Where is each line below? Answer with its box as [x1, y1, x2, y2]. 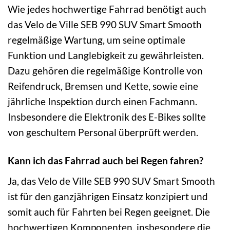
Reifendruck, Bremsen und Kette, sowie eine [8, 80, 198, 92]
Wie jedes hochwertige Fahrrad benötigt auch [8, 3, 206, 15]
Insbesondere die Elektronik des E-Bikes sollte [8, 111, 206, 123]
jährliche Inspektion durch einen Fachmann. [8, 95, 197, 108]
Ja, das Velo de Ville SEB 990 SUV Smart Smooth [8, 175, 215, 187]
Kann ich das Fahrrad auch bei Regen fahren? [8, 155, 203, 167]
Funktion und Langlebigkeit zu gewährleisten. [8, 49, 204, 62]
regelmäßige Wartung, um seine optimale [8, 34, 185, 46]
